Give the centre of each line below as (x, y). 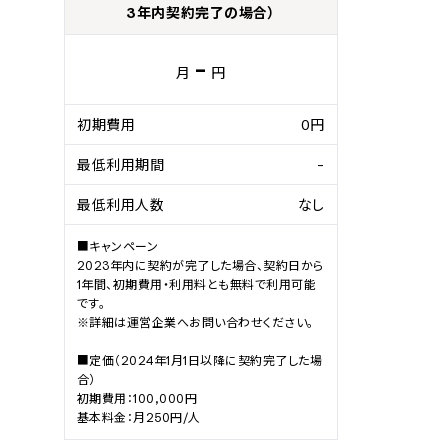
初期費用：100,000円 (137, 399)
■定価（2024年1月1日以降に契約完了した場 (200, 361)
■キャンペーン (118, 247)
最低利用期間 (121, 164)
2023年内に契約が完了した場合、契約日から (200, 266)
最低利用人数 (121, 204)
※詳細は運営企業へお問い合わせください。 (195, 323)
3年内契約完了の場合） (201, 13)
